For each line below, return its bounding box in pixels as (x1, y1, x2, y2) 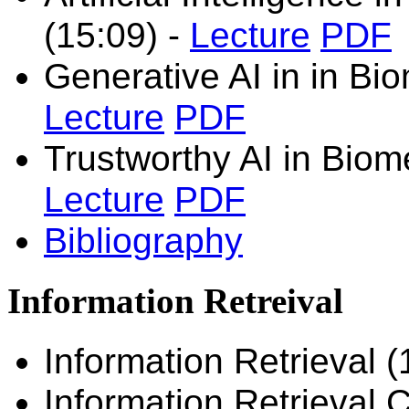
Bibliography (44, 220, 243, 260)
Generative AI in (44, 56, 310, 96)
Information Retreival (7, 280, 343, 320)
